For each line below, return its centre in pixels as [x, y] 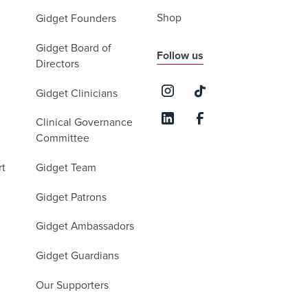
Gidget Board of [74, 48]
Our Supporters [73, 285]
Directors [58, 64]
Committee [63, 139]
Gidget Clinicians [77, 93]
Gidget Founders [76, 19]
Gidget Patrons [71, 197]
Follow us [180, 56]
